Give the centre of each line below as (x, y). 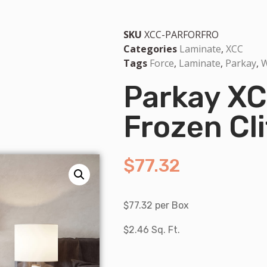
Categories (150, 49)
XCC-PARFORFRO (181, 34)
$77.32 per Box (156, 206)
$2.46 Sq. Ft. (152, 229)
